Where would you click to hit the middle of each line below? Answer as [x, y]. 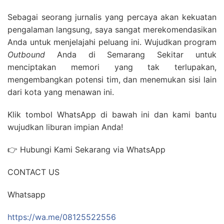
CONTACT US [33, 172]
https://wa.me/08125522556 [62, 217]
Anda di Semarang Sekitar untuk [131, 54]
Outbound [26, 54]
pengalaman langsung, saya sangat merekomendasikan [112, 29]
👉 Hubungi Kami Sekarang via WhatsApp [86, 149]
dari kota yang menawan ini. [61, 92]
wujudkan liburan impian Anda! [65, 127]
